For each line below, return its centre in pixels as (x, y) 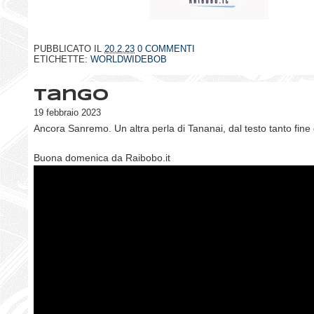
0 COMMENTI (166, 48)
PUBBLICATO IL (69, 48)
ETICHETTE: (62, 59)
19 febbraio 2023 (67, 113)
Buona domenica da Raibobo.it (102, 158)
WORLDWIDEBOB (129, 59)
